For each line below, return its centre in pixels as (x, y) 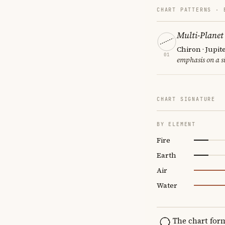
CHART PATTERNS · (190, 10)
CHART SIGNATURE (186, 99)
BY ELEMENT (176, 124)
